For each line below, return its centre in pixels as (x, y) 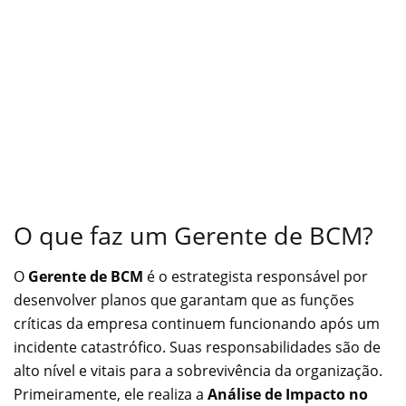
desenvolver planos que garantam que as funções (184, 300)
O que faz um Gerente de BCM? (193, 236)
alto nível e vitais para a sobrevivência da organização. (198, 371)
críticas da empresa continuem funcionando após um (197, 324)
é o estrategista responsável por (256, 277)
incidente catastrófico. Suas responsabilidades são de (197, 348)
